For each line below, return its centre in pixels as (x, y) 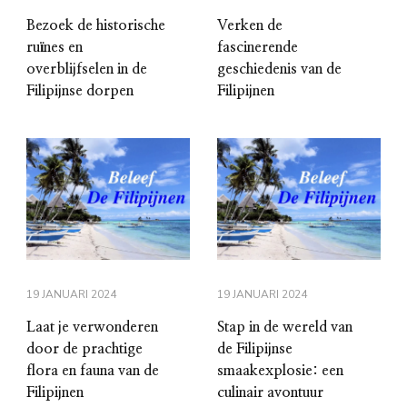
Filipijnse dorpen (80, 91)
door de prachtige (84, 348)
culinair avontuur (270, 392)
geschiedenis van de (279, 69)
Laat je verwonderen (92, 327)
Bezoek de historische (96, 26)
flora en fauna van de (93, 370)
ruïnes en (55, 48)
